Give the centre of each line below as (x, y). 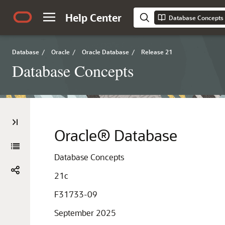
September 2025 (85, 213)
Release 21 (157, 52)
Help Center (93, 18)
